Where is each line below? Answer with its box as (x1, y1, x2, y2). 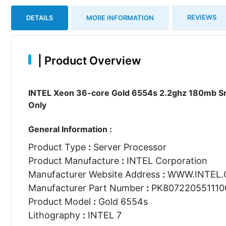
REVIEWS (187, 13, 216, 21)
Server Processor (90, 141, 166, 152)
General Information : (28, 124, 112, 134)
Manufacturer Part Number (28, 182, 146, 193)
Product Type (28, 141, 88, 152)
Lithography (28, 209, 83, 220)
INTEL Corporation (124, 155, 207, 166)
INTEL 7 (85, 209, 122, 220)
